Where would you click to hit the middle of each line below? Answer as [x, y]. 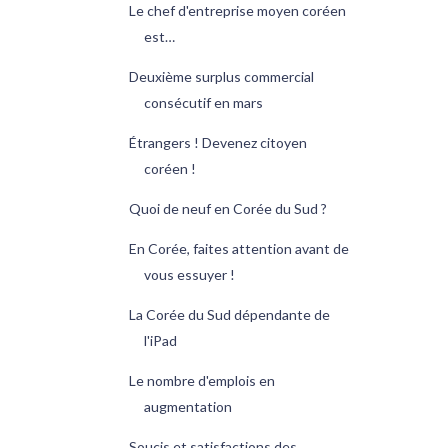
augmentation [187, 407]
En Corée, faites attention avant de [238, 249]
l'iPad [160, 341]
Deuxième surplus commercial [221, 77]
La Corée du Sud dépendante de [229, 315]
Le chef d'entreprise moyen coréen [237, 11]
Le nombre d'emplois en [201, 381]
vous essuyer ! [189, 275]
